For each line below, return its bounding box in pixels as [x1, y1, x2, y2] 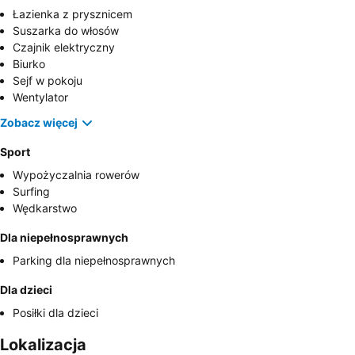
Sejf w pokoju [13, 73, 82, 87]
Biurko [13, 56, 45, 71]
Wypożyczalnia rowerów [13, 167, 139, 181]
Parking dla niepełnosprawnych [13, 253, 175, 267]
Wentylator [13, 90, 68, 104]
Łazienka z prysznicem [13, 6, 132, 21]
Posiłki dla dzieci [13, 305, 98, 319]
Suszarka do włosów [13, 23, 119, 37]
